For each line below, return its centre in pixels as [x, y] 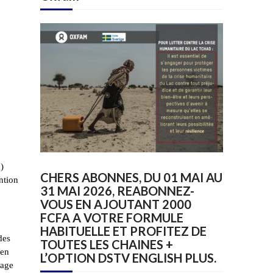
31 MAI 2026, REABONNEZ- [117, 191]
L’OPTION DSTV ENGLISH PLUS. [128, 258]
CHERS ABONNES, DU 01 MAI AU [131, 178]
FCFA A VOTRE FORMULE [112, 218]
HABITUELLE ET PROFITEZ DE [123, 231]
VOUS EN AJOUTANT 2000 [116, 204]
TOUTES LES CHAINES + [107, 245]
